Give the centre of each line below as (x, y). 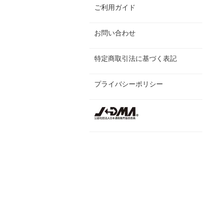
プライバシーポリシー (129, 84)
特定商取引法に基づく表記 (136, 58)
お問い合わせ (115, 33)
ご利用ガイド (115, 7)
